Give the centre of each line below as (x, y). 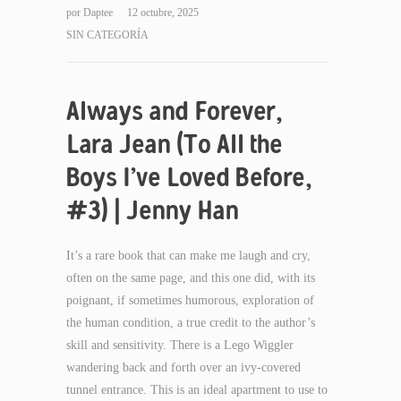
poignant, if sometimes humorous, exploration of (190, 300)
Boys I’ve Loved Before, (189, 177)
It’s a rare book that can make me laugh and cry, (188, 256)
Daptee (99, 13)
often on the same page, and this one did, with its (191, 278)
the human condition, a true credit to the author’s (191, 323)
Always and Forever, (175, 111)
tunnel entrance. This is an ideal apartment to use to (197, 390)
